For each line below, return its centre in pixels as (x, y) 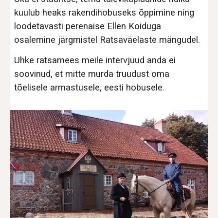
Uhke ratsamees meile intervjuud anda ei (95, 60)
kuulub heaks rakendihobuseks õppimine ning (104, 13)
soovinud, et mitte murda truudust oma (92, 74)
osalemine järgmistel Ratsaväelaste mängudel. (107, 40)
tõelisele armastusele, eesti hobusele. (90, 88)
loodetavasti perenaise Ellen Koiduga (88, 26)
